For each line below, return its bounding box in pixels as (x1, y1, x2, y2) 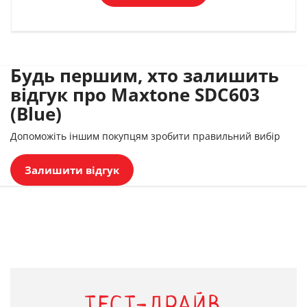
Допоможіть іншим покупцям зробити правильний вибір (10, 129, 280, 143)
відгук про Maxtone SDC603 (10, 82, 260, 107)
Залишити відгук (25, 162, 119, 177)
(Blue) (10, 101, 62, 126)
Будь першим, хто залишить (10, 62, 279, 88)
